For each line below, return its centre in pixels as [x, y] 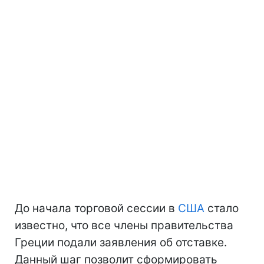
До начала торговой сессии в [96, 208]
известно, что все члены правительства [124, 225]
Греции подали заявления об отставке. [121, 242]
